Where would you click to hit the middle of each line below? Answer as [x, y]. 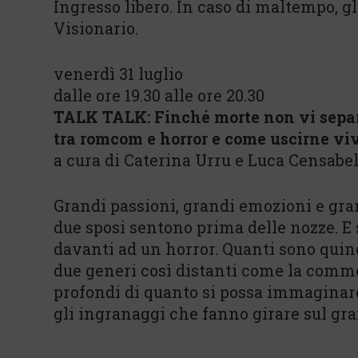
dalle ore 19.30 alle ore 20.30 [159, 95]
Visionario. [96, 28]
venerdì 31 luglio [118, 74]
